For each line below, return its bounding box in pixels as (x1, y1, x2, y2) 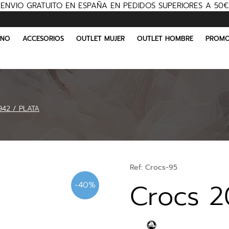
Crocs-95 (145, 162, 177, 173)
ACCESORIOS (22, 34, 64, 43)
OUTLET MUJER (76, 34, 125, 43)
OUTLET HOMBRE (136, 34, 193, 43)
